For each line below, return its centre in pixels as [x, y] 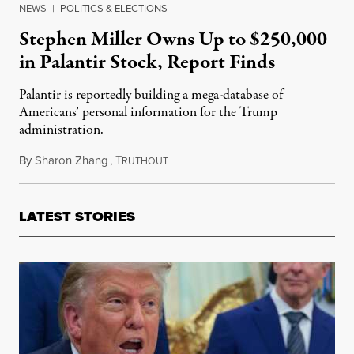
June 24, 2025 [200, 161]
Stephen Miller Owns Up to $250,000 [173, 40]
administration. [61, 130]
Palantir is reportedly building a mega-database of [151, 96]
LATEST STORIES [77, 217]
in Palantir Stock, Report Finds [147, 63]
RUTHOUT [145, 161]
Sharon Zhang [72, 160]
